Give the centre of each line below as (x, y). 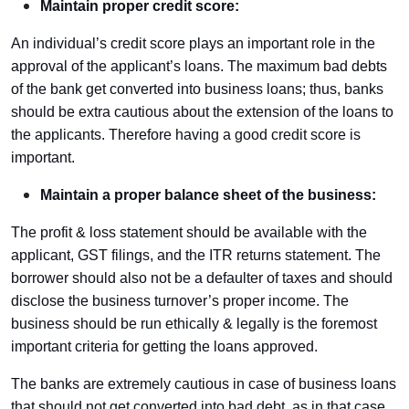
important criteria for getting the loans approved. (164, 346)
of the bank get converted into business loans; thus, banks (197, 89)
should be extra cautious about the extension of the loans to (202, 112)
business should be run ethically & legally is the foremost (194, 324)
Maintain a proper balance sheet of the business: (208, 195)
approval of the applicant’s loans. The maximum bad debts (199, 66)
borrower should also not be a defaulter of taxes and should (202, 278)
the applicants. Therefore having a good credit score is (186, 135)
